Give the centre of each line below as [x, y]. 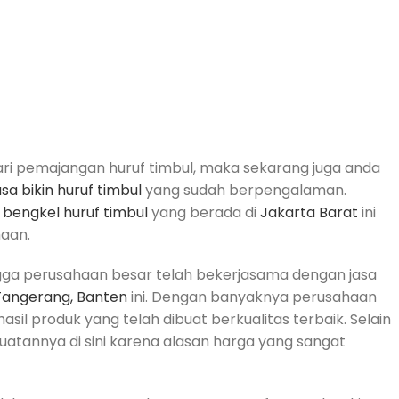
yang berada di [204, 212]
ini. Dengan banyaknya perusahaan [252, 297]
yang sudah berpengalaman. [244, 190]
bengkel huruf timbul [75, 212]
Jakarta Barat [309, 212]
